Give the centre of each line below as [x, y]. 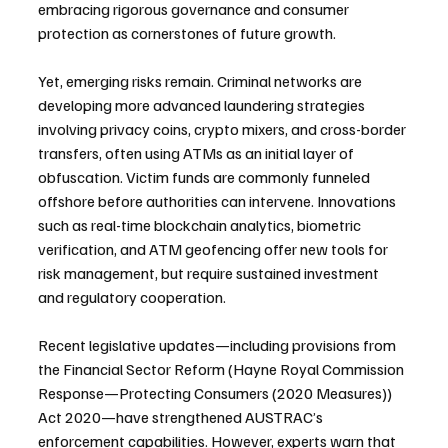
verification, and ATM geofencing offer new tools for [214, 248]
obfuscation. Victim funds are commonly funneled [205, 176]
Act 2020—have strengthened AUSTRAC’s [182, 416]
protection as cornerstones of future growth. [187, 32]
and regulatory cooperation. [132, 296]
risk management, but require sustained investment [210, 272]
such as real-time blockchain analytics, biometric [201, 224]
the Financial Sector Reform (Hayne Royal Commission [222, 368]
